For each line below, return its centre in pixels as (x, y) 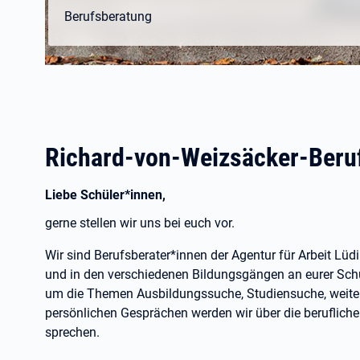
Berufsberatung (108, 16)
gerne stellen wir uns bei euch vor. (140, 223)
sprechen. (72, 332)
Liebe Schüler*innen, (105, 195)
